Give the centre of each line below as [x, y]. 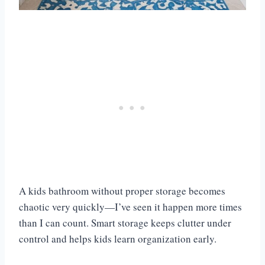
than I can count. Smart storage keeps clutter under [125, 222]
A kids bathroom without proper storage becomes [122, 190]
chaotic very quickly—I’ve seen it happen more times [130, 206]
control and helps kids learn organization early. [118, 238]
